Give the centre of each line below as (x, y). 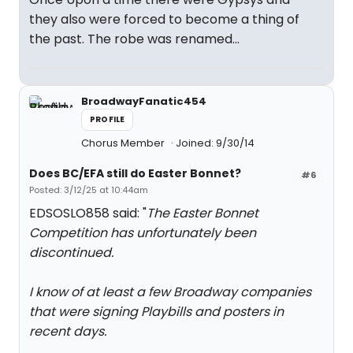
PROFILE (108, 119)
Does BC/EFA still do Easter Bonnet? (135, 173)
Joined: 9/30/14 (215, 143)
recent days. (68, 331)
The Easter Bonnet (203, 213)
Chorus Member (124, 143)
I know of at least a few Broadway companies (170, 292)
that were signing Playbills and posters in (156, 312)
